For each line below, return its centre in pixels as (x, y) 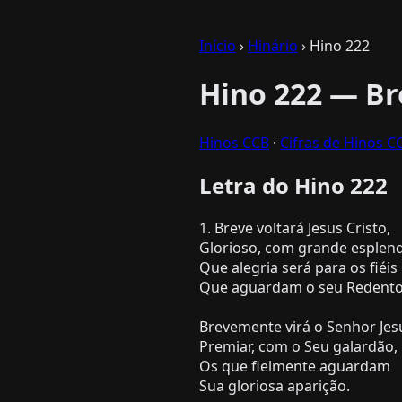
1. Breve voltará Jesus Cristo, (295, 227)
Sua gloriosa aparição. (275, 385)
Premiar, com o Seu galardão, (298, 346)
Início (218, 46)
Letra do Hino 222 (293, 185)
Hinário (273, 46)
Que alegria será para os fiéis (298, 267)
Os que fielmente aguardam (295, 366)
